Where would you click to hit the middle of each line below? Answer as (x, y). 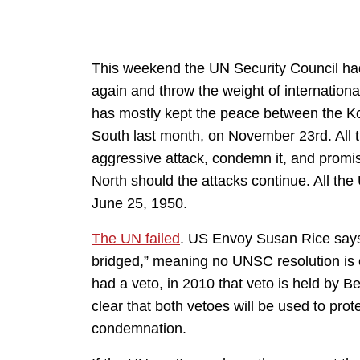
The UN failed (136, 239)
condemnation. (139, 329)
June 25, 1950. (139, 203)
